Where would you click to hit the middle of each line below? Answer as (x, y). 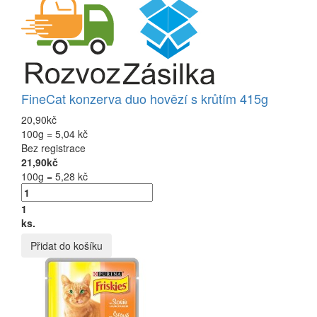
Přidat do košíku (67, 245)
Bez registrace (53, 148)
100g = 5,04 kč (54, 133)
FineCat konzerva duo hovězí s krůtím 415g (145, 98)
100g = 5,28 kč (54, 176)
